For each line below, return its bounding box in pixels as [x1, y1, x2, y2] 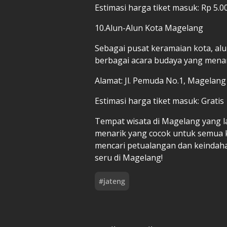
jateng [103, 176, 125, 186]
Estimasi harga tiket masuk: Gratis [95, 95, 224, 106]
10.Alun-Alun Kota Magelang [95, 22, 203, 33]
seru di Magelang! [95, 152, 165, 163]
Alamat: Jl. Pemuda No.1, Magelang [95, 74, 226, 86]
